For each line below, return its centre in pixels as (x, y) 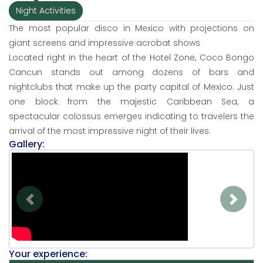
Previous (46, 205)
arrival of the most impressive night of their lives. (110, 131)
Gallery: (27, 144)
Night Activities (46, 11)
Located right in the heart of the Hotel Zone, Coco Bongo (131, 58)
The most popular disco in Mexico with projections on (131, 28)
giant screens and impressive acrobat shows (104, 43)
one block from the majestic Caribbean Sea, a (131, 102)
